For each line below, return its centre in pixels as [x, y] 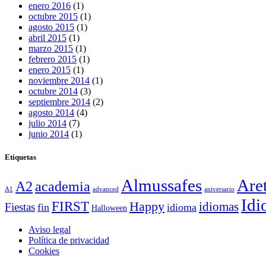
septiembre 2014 [59, 102]
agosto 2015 [51, 27]
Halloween [109, 208]
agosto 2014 [51, 113]
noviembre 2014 [59, 81]
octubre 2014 [53, 91]
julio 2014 [47, 123]
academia [63, 186]
